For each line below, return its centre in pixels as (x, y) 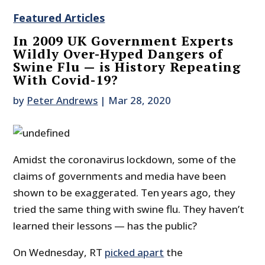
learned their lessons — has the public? (105, 226)
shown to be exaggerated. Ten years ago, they (125, 193)
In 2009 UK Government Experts (124, 41)
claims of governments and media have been (120, 176)
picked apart (135, 253)
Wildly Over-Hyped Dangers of (118, 54)
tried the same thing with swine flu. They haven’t (129, 209)
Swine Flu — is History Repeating (127, 67)
